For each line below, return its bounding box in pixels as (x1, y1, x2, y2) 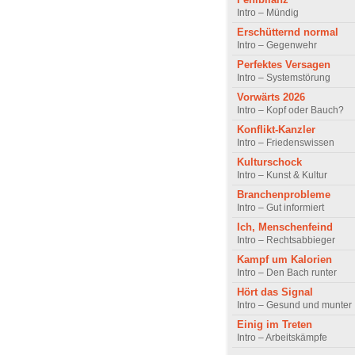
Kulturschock (237, 156, 302, 169)
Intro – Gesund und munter (237, 300, 352, 311)
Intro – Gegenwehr (237, 40, 317, 52)
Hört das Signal (237, 286, 313, 299)
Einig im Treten (237, 319, 312, 331)
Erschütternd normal (237, 26, 338, 39)
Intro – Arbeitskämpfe (237, 332, 327, 344)
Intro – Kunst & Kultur (237, 170, 327, 181)
